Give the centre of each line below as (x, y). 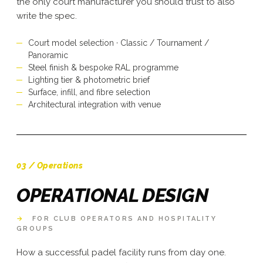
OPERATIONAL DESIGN (112, 195)
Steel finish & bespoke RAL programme (103, 67)
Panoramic (48, 55)
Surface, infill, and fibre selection (89, 92)
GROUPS (36, 228)
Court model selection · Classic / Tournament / (119, 43)
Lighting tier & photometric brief (89, 80)
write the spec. (47, 16)
